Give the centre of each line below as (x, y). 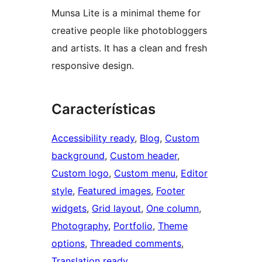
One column (173, 208)
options (68, 244)
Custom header (144, 156)
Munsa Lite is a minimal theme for (126, 13)
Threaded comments (136, 244)
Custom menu (145, 173)
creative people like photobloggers (129, 31)
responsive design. (93, 66)
